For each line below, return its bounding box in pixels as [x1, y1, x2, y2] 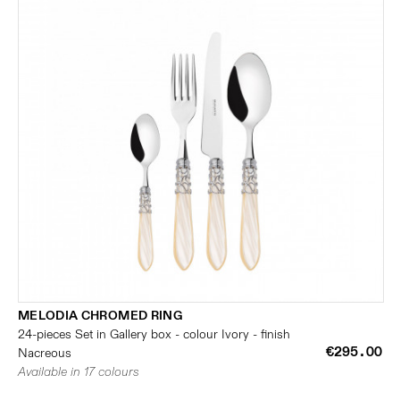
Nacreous [18, 346, 71, 361]
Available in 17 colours [18, 364, 139, 379]
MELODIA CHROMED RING [18, 308, 182, 323]
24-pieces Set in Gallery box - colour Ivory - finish [18, 327, 290, 342]
